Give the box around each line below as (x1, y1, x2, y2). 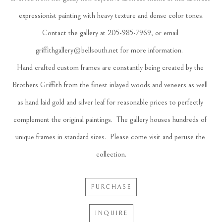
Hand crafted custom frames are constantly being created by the (16, 62, 204, 72)
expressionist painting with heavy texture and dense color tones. (18, 10, 204, 20)
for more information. (118, 45, 187, 55)
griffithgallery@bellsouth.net (35, 45, 118, 55)
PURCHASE (91, 183, 131, 190)
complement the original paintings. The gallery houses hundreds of (13, 114, 207, 124)
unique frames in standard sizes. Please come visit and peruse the (15, 132, 205, 141)
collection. (96, 149, 126, 159)
